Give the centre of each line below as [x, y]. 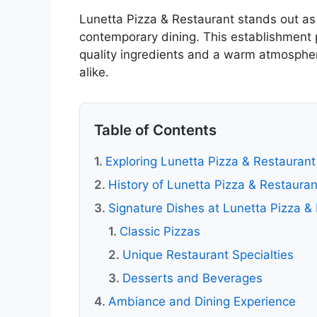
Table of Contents [155, 129]
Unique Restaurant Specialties [208, 255]
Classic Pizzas [160, 232]
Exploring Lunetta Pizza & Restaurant [211, 162]
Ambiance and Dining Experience [202, 302]
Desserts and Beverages [192, 278]
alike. [94, 73]
